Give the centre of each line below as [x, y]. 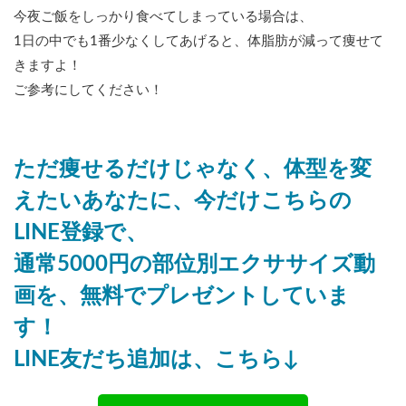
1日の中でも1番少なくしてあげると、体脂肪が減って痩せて [198, 42]
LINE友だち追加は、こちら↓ [156, 360]
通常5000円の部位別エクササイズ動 [194, 265]
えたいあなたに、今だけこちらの [183, 202]
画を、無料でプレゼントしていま [182, 297]
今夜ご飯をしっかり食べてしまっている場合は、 [163, 17]
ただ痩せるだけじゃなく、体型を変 [193, 170]
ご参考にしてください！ [88, 91]
